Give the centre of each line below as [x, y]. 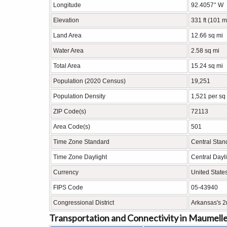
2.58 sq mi [205, 51]
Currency [66, 172]
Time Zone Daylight [80, 157]
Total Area [67, 66]
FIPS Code [68, 187]
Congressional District [84, 203]
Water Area [68, 51]
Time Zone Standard [81, 142]
